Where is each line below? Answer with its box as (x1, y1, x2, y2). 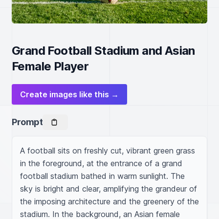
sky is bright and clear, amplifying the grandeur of (20, 184, 197, 194)
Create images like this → (20, 89, 119, 99)
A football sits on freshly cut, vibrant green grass (20, 146, 195, 155)
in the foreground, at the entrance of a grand (20, 158, 182, 168)
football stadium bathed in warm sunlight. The (20, 171, 185, 181)
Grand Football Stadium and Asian (12, 44, 195, 58)
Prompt (12, 117, 43, 127)
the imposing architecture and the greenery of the (20, 197, 199, 206)
